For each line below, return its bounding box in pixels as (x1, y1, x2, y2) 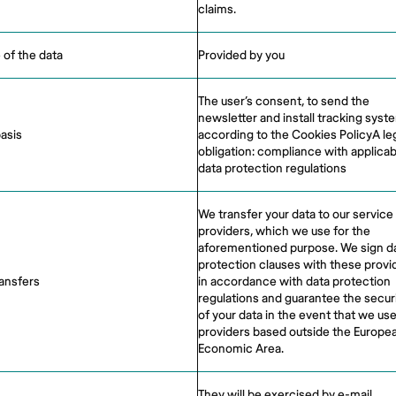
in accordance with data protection (198, 274, 391, 289)
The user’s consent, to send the (198, 94, 369, 109)
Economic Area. (198, 341, 284, 356)
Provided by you (198, 48, 285, 63)
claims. (198, 2, 236, 17)
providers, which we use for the (198, 224, 370, 239)
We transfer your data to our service (198, 207, 393, 222)
